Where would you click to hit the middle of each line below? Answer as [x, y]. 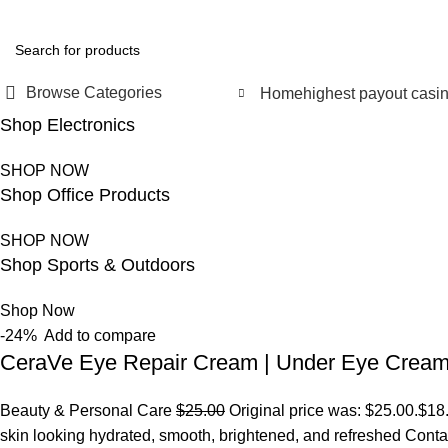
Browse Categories [94, 92]
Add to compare [100, 335]
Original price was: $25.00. [321, 410]
